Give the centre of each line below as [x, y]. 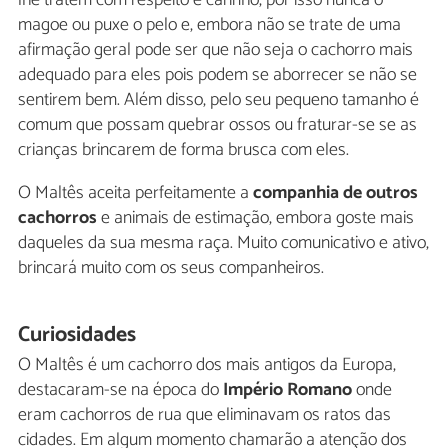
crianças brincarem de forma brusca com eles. [183, 149]
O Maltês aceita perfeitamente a [135, 192]
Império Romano [287, 390]
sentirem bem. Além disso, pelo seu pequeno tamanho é [218, 99]
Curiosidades [77, 334]
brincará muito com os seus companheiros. [171, 267]
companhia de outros [335, 192]
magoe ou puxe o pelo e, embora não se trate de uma [209, 24]
